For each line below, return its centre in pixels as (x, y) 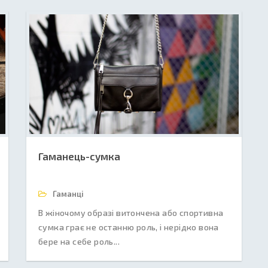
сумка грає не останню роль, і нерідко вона (129, 227)
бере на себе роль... (79, 241)
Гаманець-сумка (79, 156)
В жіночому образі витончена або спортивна (131, 213)
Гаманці (67, 194)
